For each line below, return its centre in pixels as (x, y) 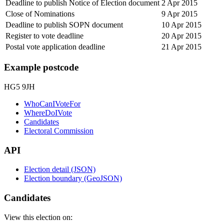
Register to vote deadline (44, 35)
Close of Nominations (40, 13)
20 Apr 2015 (181, 35)
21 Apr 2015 (181, 46)
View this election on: (38, 217)
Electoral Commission (59, 131)
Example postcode (41, 67)
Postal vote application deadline (55, 46)
